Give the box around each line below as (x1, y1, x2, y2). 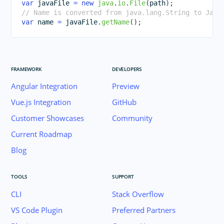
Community (112, 113, 152, 123)
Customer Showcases (11, 113, 84, 123)
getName (101, 17, 130, 26)
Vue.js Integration (11, 97, 71, 107)
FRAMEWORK (11, 65, 41, 72)
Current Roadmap (11, 129, 72, 139)
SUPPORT (112, 172, 134, 180)
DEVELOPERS (112, 65, 142, 72)
